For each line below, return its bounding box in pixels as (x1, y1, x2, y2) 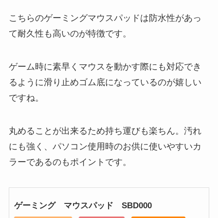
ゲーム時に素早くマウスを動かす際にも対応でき (8, 61, 201, 72)
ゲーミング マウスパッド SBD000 (14, 200, 152, 210)
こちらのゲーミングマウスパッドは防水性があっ (8, 13, 201, 23)
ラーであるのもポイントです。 (8, 157, 131, 167)
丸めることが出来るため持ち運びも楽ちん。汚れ (8, 126, 201, 136)
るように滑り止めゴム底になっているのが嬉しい (8, 77, 201, 87)
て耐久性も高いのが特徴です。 (8, 29, 131, 39)
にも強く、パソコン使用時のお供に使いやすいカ (8, 141, 201, 151)
